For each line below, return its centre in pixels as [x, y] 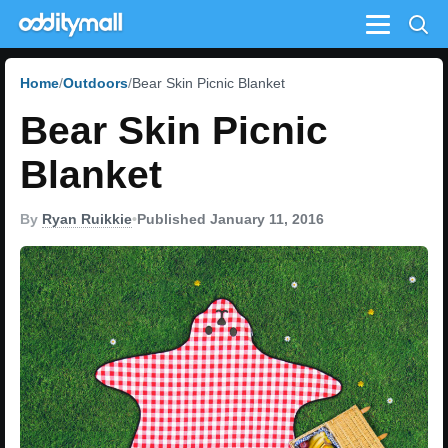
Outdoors [95, 83]
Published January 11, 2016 [230, 219]
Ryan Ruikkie [87, 219]
